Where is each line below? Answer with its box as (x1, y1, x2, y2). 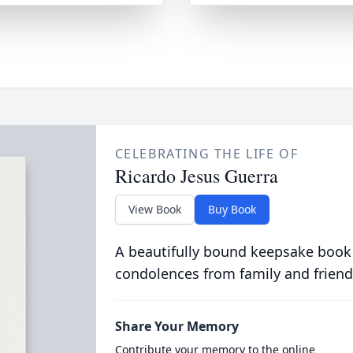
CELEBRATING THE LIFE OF (114, 145, 299, 162)
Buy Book (207, 202, 256, 217)
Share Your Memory (114, 318, 239, 335)
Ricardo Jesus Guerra (114, 163, 278, 188)
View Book (128, 202, 181, 217)
